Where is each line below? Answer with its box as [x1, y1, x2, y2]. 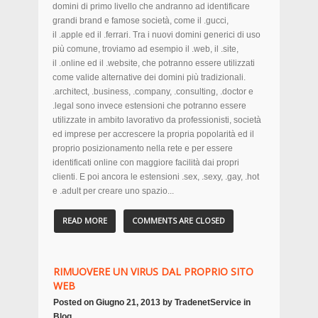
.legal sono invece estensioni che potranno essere [53, 101, 246, 111]
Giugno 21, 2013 [96, 297, 160, 307]
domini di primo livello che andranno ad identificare [53, 1, 250, 11]
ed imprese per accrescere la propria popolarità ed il [53, 129, 254, 139]
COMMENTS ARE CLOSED [132, 215, 225, 226]
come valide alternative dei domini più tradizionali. [53, 72, 246, 82]
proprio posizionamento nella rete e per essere [53, 143, 233, 153]
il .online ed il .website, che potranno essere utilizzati [53, 58, 255, 68]
